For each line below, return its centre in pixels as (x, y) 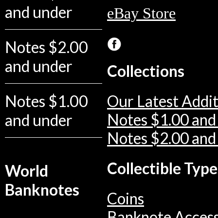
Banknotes (42, 190)
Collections (146, 71)
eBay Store (141, 14)
